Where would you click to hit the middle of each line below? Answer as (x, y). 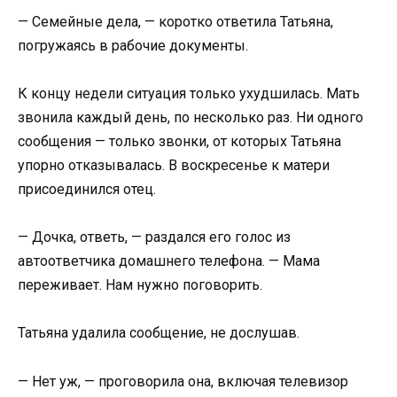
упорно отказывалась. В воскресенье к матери (174, 165)
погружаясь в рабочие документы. (133, 45)
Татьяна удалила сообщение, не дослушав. (159, 333)
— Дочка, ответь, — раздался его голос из (154, 237)
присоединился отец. (87, 189)
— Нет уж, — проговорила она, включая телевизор (183, 381)
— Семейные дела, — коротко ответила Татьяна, (175, 21)
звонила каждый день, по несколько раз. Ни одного (191, 117)
